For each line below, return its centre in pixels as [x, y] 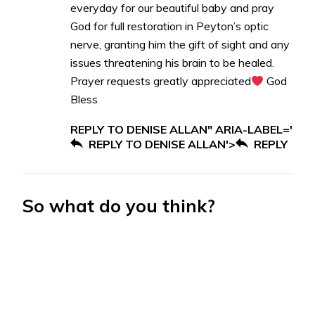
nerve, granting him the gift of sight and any [180, 45]
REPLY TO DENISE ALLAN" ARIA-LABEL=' [181, 130]
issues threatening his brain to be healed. [172, 63]
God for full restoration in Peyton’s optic [169, 26]
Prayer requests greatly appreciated [161, 81]
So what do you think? [119, 206]
